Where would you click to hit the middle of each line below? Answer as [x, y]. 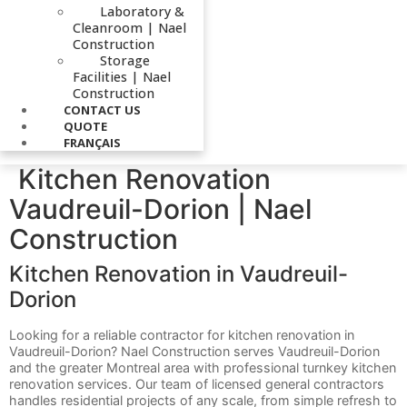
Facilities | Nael [122, 76]
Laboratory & [142, 11]
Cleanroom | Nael [129, 27]
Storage [125, 60]
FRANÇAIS [92, 142]
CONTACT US [102, 109]
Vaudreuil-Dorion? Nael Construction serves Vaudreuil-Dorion [194, 351]
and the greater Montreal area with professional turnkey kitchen [203, 367]
